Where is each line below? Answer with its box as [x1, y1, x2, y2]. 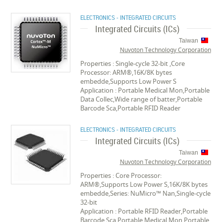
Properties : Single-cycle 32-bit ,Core [80, 59, 185, 68]
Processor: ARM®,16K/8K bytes [80, 68, 172, 77]
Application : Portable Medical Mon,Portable [80, 86, 210, 95]
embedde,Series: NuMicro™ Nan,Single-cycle [80, 189, 211, 198]
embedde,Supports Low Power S [80, 77, 177, 86]
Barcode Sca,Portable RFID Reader [80, 104, 181, 112]
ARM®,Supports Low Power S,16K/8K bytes [80, 180, 208, 189]
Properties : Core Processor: [80, 171, 162, 180]
